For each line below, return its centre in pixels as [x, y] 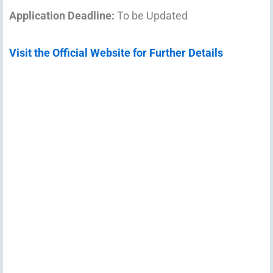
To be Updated [152, 16]
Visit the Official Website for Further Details [116, 52]
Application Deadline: [63, 16]
